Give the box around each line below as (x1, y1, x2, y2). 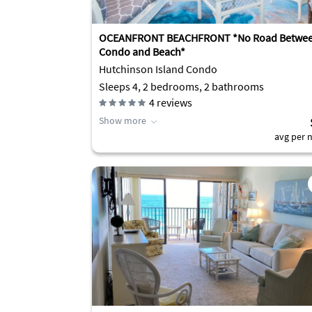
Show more (99, 114, 146, 127)
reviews (155, 95, 192, 109)
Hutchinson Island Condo (99, 62, 217, 76)
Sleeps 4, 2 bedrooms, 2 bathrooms (99, 79, 264, 93)
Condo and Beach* (99, 45, 185, 58)
